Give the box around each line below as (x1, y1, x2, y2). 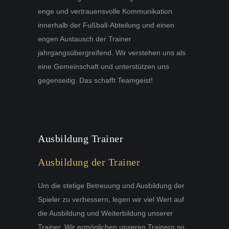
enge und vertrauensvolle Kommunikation (38, 7, 172, 15)
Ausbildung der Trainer (38, 156, 140, 168)
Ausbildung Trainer (38, 132, 123, 144)
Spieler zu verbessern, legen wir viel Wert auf (38, 195, 184, 203)
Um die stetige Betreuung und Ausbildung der (38, 181, 185, 190)
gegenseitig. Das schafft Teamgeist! (38, 76, 153, 84)
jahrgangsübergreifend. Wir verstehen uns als (38, 48, 186, 57)
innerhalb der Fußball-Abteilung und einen (38, 20, 174, 29)
